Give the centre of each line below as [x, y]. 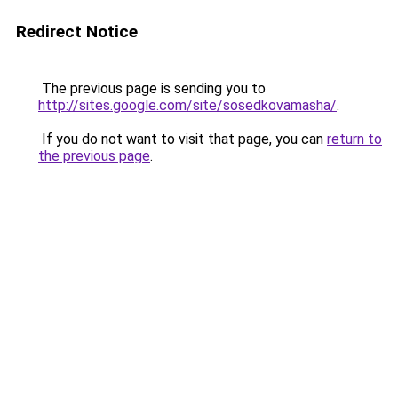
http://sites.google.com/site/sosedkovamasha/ [187, 105]
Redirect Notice [77, 32]
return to [354, 139]
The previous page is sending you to [152, 88]
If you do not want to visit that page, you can [183, 139]
